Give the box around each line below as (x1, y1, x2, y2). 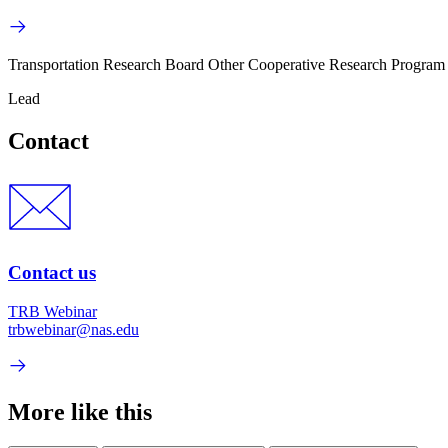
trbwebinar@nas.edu (8, 320, 139, 338)
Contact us (8, 261, 96, 283)
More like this (8, 398, 152, 425)
